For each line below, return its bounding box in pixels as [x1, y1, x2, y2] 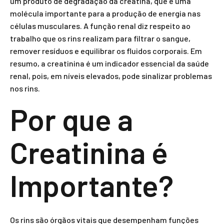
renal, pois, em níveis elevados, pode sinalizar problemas [10, 71, 212, 80]
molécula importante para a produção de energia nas [10, 8, 200, 18]
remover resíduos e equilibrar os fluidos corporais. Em [10, 46, 202, 55]
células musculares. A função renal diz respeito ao [10, 21, 190, 30]
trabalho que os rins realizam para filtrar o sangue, [10, 33, 190, 43]
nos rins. [10, 83, 40, 93]
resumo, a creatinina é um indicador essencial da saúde [10, 58, 209, 68]
